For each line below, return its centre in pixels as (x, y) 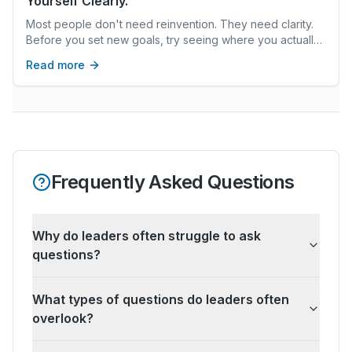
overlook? (63, 319)
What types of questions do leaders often (161, 300)
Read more (55, 65)
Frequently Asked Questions (173, 182)
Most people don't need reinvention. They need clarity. (170, 24)
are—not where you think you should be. (132, 56)
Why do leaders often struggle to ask (147, 236)
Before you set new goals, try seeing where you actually (173, 40)
